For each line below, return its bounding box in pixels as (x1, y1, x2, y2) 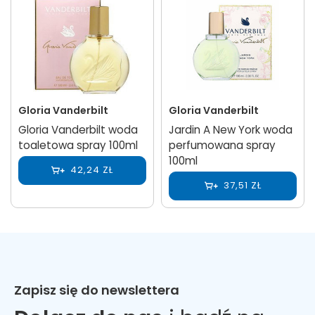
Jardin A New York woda (169, 122, 292, 137)
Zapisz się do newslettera (14, 281, 179, 299)
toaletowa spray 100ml (18, 137, 138, 153)
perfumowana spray (169, 137, 276, 153)
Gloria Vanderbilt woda (18, 122, 138, 137)
